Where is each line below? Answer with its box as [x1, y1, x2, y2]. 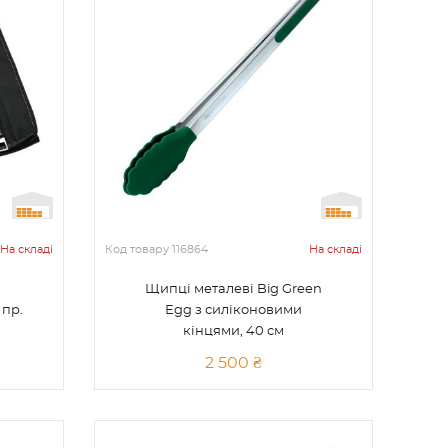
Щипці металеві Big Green [145, 283, 323, 296]
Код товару [105, 243, 173, 255]
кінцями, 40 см [183, 325, 285, 338]
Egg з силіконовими [165, 304, 303, 317]
